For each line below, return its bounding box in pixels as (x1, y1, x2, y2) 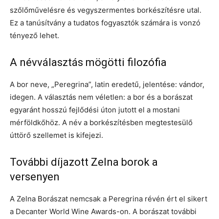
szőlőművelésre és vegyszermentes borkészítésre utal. (10, 5, 201, 15)
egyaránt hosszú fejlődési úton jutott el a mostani (10, 105, 180, 114)
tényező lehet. (10, 30, 59, 40)
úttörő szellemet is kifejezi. (10, 130, 103, 140)
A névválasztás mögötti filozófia (10, 56, 167, 68)
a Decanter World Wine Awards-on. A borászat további (10, 206, 197, 216)
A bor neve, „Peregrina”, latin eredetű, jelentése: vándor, (10, 79, 204, 89)
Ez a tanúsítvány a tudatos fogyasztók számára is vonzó (10, 18, 200, 27)
